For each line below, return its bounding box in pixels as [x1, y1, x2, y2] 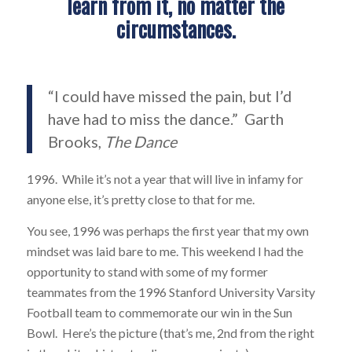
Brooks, [47, 132, 104, 152]
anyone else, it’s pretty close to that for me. [26, 192, 255, 207]
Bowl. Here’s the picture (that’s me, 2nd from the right [26, 324, 314, 340]
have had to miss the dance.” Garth [47, 109, 284, 129]
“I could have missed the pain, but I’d [47, 86, 291, 106]
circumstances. [115, 13, 236, 46]
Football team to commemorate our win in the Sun [26, 304, 292, 320]
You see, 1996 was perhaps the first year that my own [26, 222, 309, 238]
